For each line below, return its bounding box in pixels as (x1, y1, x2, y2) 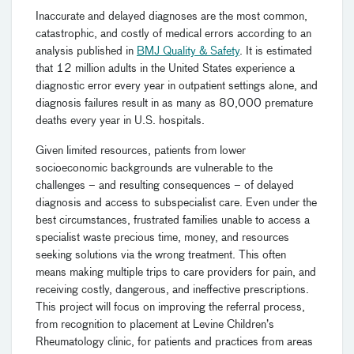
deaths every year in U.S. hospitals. (36, 115, 205, 127)
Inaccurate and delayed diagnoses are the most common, (36, 11, 307, 23)
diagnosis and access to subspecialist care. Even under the (36, 198, 317, 209)
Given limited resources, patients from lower (36, 145, 246, 157)
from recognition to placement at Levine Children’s (36, 319, 274, 331)
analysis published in (36, 46, 137, 58)
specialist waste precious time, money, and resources (36, 232, 289, 244)
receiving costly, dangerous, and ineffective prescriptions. (36, 284, 309, 296)
